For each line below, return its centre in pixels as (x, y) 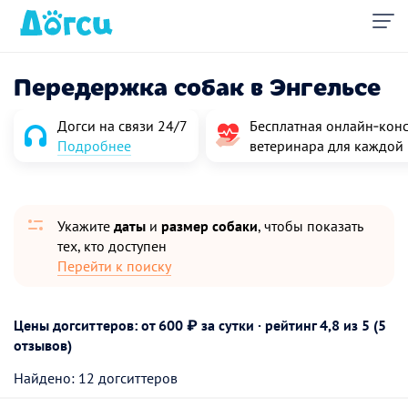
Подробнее (94, 146)
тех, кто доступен (112, 246)
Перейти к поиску (114, 266)
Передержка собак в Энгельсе (197, 85)
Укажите (86, 226)
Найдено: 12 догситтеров (96, 378)
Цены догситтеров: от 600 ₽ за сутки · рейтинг (167, 325)
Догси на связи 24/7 (122, 126)
